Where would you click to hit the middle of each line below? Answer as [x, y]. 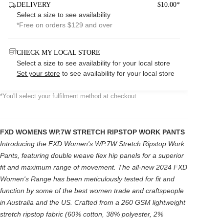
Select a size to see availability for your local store [93, 63]
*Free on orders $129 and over [65, 25]
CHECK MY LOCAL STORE [58, 52]
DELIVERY [34, 5]
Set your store [38, 73]
